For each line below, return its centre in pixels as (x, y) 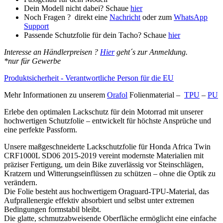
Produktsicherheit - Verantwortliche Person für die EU (89, 78)
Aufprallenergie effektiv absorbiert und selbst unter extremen (99, 200)
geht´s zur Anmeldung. (151, 52)
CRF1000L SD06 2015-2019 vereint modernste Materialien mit (104, 155)
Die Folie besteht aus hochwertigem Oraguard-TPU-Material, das (107, 191)
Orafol (117, 95)
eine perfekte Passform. (41, 129)
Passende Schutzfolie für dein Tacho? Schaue (96, 35)
